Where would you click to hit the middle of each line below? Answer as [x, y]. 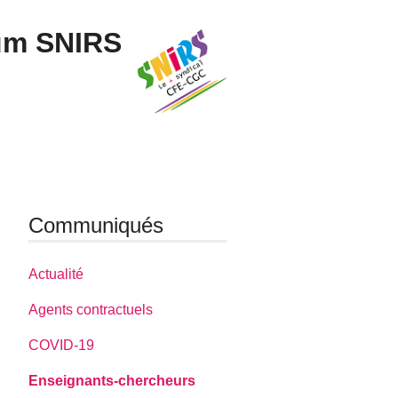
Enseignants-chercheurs [112, 380]
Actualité [56, 274]
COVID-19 [62, 345]
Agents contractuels [91, 309]
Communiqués [96, 225]
